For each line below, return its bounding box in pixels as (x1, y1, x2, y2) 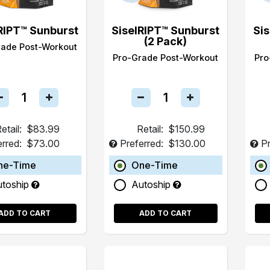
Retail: (136, 122, 163, 135)
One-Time (131, 159, 178, 171)
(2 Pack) (144, 34, 187, 48)
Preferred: (119, 137, 163, 149)
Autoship (131, 178, 173, 190)
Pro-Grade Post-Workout (113, 52, 219, 63)
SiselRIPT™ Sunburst (111, 24, 220, 37)
